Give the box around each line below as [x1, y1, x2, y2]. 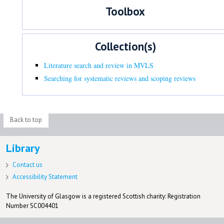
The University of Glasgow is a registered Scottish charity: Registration [5, 191, 200, 200]
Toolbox [105, 4, 145, 19]
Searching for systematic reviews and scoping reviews [44, 73, 196, 83]
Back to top [9, 115, 42, 124]
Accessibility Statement [12, 172, 77, 181]
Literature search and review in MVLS [44, 60, 154, 70]
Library [5, 140, 40, 155]
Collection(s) [94, 38, 156, 53]
